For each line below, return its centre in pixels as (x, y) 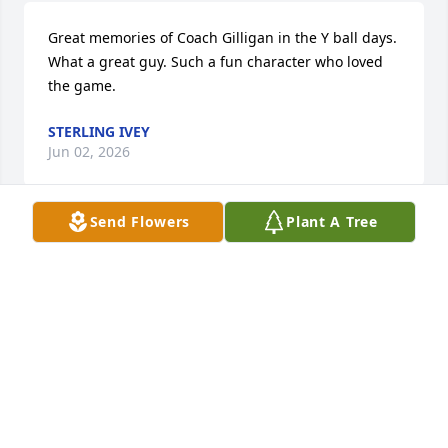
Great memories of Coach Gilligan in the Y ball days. (222, 38)
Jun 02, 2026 (89, 152)
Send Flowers (140, 221)
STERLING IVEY (99, 132)
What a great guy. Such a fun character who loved (215, 62)
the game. (82, 86)
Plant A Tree (332, 221)
